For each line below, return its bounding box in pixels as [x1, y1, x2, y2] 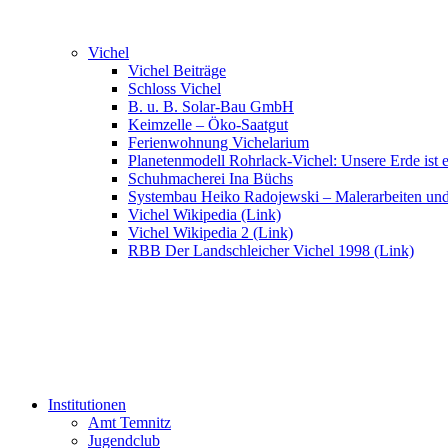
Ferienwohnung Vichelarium [128, 134, 309, 151]
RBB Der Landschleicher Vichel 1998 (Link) [128, 242, 414, 259]
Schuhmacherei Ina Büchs [128, 170, 293, 187]
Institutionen [48, 396, 126, 413]
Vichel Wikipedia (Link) [128, 206, 281, 223]
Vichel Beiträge [128, 62, 226, 79]
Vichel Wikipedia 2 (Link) [128, 224, 293, 241]
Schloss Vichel [128, 80, 221, 97]
